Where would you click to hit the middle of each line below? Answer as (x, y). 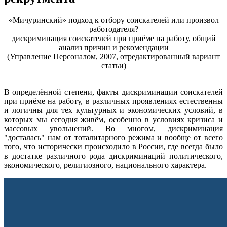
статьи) (113, 65)
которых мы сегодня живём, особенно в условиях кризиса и (113, 119)
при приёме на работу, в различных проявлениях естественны (113, 101)
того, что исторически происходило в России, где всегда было (113, 146)
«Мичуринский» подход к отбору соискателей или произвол (113, 20)
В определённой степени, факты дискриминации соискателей (113, 92)
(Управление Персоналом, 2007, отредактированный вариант (113, 56)
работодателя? (113, 29)
